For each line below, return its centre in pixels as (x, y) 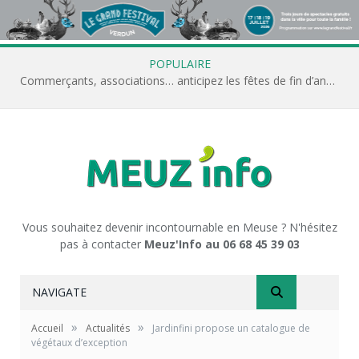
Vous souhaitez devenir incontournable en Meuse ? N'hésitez (179, 227)
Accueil (47, 328)
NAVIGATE (59, 292)
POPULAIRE (179, 63)
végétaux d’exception (79, 342)
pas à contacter (102, 244)
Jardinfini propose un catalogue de (231, 328)
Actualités (108, 328)
